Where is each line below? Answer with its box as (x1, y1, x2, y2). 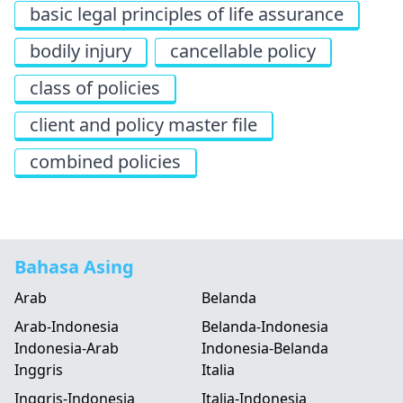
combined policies (30, 149, 181, 175)
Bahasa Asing (14, 255, 134, 280)
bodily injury (30, 39, 131, 64)
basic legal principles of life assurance (30, 2, 344, 27)
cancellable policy (170, 39, 316, 64)
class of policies (30, 76, 160, 101)
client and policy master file (30, 112, 257, 138)
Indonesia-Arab (14, 338, 119, 359)
